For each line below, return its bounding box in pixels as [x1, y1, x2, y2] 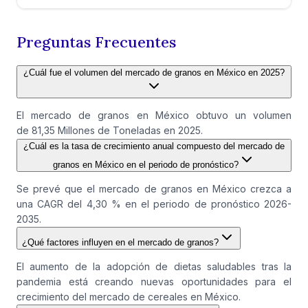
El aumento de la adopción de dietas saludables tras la [16, 261, 291, 273]
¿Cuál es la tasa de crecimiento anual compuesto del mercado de [23, 141, 285, 152]
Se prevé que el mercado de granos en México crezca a [16, 183, 291, 195]
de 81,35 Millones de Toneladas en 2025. [16, 124, 203, 137]
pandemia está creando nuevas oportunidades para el [16, 276, 291, 288]
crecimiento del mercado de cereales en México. [16, 291, 241, 303]
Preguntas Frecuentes [16, 32, 176, 52]
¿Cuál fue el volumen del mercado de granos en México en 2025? [23, 67, 285, 78]
